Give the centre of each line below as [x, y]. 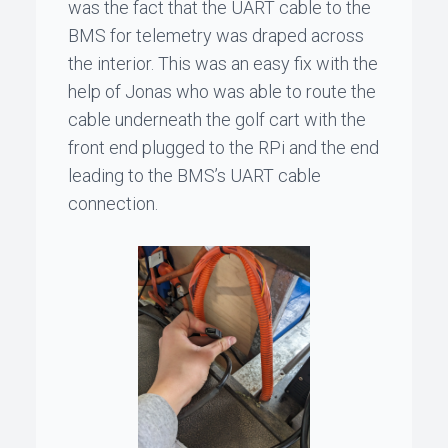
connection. [113, 203]
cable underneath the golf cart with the [217, 119]
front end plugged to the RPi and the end [223, 147]
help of [96, 91]
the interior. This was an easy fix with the [223, 63]
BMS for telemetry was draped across [216, 35]
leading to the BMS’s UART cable [194, 175]
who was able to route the [274, 91]
